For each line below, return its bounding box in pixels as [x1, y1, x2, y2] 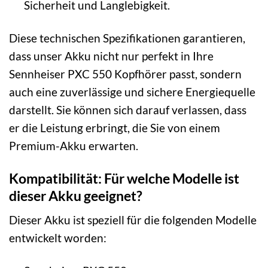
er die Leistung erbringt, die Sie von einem [9, 120, 220, 135]
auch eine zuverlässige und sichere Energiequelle [9, 84, 255, 99]
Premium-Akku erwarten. [9, 138, 138, 153]
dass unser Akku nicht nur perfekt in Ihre [9, 48, 214, 63]
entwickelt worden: [9, 231, 106, 245]
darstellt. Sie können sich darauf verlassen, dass [9, 102, 246, 117]
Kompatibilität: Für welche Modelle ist [9, 169, 239, 187]
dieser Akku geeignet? [9, 187, 142, 204]
